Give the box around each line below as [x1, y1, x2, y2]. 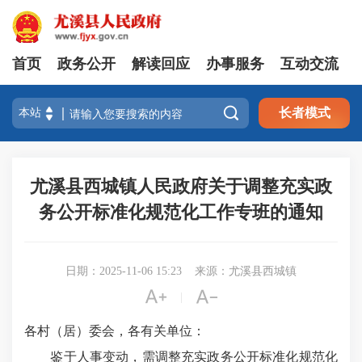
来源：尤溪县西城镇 [195, 265, 297, 277]
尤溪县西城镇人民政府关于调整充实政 [30, 176, 332, 196]
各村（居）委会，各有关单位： [24, 324, 205, 338]
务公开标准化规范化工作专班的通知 [39, 202, 323, 222]
